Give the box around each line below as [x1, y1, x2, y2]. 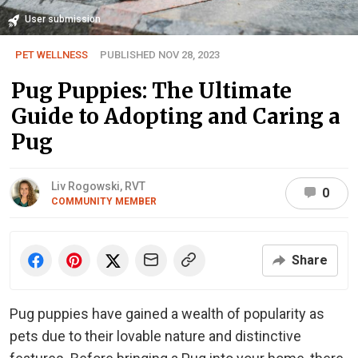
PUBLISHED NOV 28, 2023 [100, 49, 220, 62]
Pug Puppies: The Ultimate [11, 78, 292, 105]
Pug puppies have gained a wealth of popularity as [10, 305, 324, 323]
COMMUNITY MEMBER [51, 196, 157, 208]
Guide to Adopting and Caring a [11, 103, 340, 130]
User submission [25, 14, 101, 26]
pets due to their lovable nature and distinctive [10, 328, 301, 345]
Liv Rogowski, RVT [51, 180, 145, 193]
